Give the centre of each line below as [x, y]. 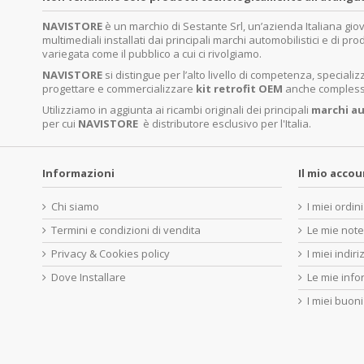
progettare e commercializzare [119, 89]
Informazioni [78, 173]
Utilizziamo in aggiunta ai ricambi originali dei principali [177, 110]
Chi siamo [75, 206]
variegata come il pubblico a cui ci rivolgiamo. [152, 54]
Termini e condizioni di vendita [126, 230]
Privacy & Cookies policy [110, 253]
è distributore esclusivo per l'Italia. [227, 123]
